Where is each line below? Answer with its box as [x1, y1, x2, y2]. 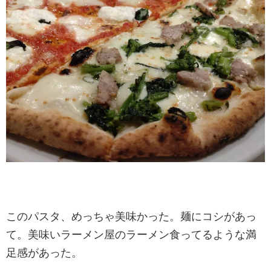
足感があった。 [6, 247, 82, 260]
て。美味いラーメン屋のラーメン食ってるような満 [6, 229, 256, 241]
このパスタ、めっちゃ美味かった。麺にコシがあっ [6, 211, 256, 223]
